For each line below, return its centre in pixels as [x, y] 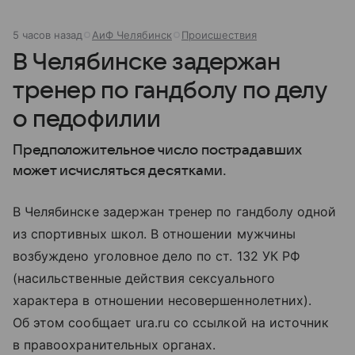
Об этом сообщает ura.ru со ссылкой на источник [171, 322]
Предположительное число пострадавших [157, 150]
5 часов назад [48, 34]
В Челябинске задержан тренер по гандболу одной [175, 211]
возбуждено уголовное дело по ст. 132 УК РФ [157, 256]
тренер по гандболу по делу [170, 90]
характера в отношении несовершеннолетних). [162, 300]
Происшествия [219, 34]
